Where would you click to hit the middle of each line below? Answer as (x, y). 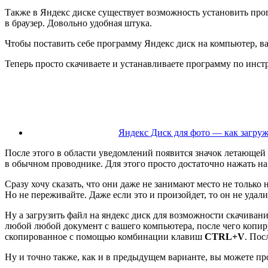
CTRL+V (225, 236)
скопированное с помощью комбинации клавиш (105, 236)
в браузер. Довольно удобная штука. (78, 23)
